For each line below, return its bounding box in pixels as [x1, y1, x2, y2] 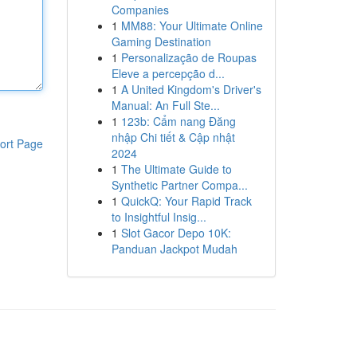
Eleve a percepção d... [111, 65, 225, 81]
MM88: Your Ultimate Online [120, 18, 263, 33]
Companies [111, 2, 169, 18]
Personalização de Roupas [120, 49, 257, 65]
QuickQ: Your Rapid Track [120, 193, 252, 209]
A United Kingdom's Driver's [120, 81, 261, 97]
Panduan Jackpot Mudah [111, 241, 237, 257]
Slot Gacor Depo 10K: [120, 225, 231, 241]
